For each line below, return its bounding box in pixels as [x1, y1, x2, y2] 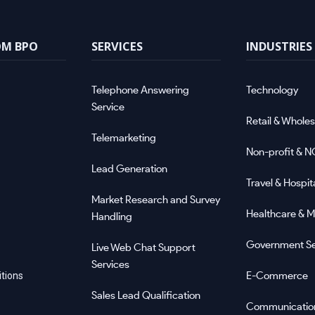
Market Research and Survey [91, 193, 220, 206]
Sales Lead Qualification [91, 289, 200, 302]
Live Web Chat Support [91, 241, 195, 254]
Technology [246, 84, 298, 96]
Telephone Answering [91, 84, 189, 96]
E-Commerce [246, 269, 308, 282]
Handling [91, 210, 132, 223]
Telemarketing [91, 131, 156, 144]
